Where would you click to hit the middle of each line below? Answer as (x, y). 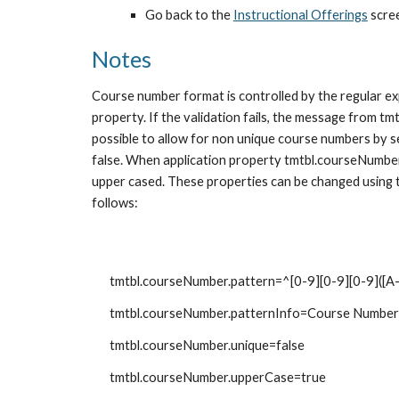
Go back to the (189, 15)
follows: (114, 203)
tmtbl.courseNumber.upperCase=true (217, 377)
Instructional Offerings (300, 15)
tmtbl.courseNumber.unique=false (207, 345)
